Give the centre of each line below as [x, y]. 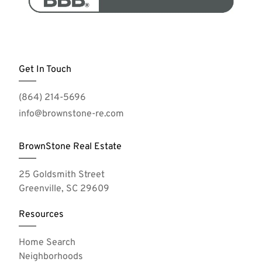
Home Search [47, 243]
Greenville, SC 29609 [64, 189]
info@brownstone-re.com [71, 114]
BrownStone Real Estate [70, 147]
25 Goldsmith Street [62, 175]
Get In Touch [45, 70]
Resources [41, 215]
